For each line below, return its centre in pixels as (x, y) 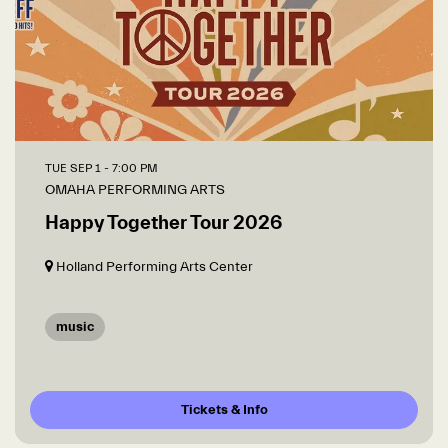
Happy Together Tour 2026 (164, 222)
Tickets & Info (224, 409)
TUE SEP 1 (74, 167)
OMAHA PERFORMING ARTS (135, 189)
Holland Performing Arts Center (153, 266)
